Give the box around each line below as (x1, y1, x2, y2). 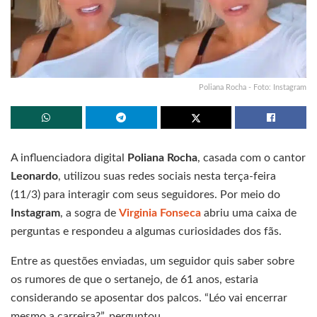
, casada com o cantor (197, 151, 306, 163)
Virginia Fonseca (119, 207, 201, 219)
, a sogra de (60, 207, 119, 219)
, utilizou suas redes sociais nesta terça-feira (58, 170, 276, 182)
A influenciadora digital (11, 151, 127, 163)
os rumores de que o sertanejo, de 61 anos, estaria (11, 273, 258, 285)
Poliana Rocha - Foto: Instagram (199, 83, 306, 91)
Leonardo (11, 170, 58, 182)
